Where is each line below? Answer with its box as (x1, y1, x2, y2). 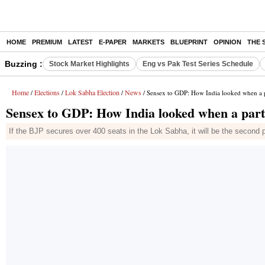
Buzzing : (5, 59, 43, 69)
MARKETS (132, 38, 164, 46)
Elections (34, 88, 60, 97)
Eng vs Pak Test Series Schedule (143, 60, 253, 68)
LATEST (68, 38, 93, 46)
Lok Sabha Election (65, 88, 119, 97)
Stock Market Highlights (49, 60, 130, 68)
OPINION (214, 38, 241, 46)
